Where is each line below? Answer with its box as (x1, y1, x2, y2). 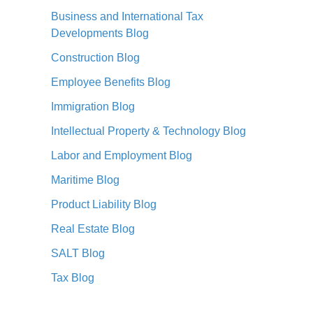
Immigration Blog (51, 100, 135, 112)
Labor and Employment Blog (51, 149, 192, 161)
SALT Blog (51, 247, 105, 259)
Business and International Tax (51, 10, 203, 22)
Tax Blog (51, 271, 94, 284)
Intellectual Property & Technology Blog (51, 124, 246, 137)
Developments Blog (51, 27, 149, 39)
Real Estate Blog (51, 222, 135, 235)
